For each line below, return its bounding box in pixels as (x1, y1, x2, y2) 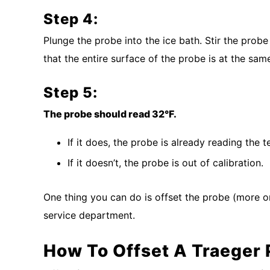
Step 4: (43, 10, 98, 28)
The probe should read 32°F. (43, 107, 177, 120)
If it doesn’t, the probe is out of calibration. (67, 156, 263, 169)
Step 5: (43, 83, 98, 101)
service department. (43, 209, 135, 221)
